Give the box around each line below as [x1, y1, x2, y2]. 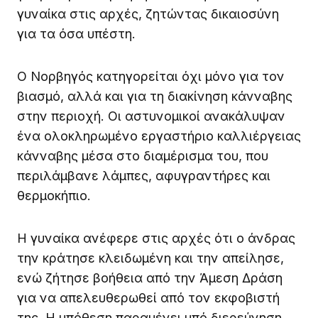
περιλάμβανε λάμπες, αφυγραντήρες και [17, 168, 270, 183]
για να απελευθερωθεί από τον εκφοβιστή [17, 290, 280, 305]
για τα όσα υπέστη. [17, 26, 136, 41]
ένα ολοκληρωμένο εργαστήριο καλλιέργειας [17, 128, 301, 143]
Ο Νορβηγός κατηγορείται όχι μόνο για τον [17, 68, 285, 84]
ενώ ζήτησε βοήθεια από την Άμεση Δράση [17, 270, 283, 285]
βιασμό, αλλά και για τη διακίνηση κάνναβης [17, 88, 292, 104]
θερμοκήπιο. [17, 187, 91, 203]
